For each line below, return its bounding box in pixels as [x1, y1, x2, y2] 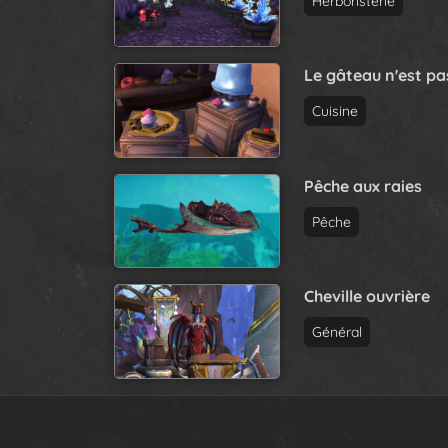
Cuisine [312, 102, 358, 121]
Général [312, 323, 362, 342]
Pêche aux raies [304, 175, 422, 196]
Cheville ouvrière [304, 286, 430, 307]
